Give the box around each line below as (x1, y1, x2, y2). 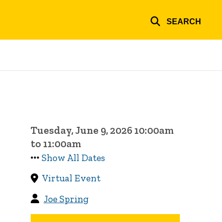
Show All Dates (42, 152, 106, 164)
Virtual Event (42, 172, 101, 184)
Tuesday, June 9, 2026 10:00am (31, 124, 174, 137)
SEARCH (166, 17, 201, 26)
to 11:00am (31, 137, 82, 150)
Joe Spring (44, 193, 89, 205)
